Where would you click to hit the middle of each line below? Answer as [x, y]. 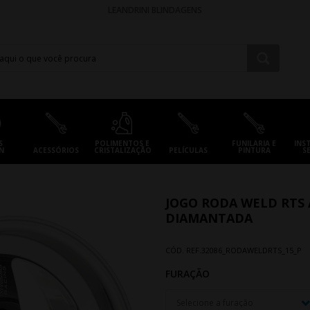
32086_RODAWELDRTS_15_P [252, 250]
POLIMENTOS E [122, 143]
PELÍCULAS [188, 150]
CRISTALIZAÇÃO [123, 150]
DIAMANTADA [209, 218]
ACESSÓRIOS [56, 150]
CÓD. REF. [183, 250]
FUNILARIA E [254, 143]
